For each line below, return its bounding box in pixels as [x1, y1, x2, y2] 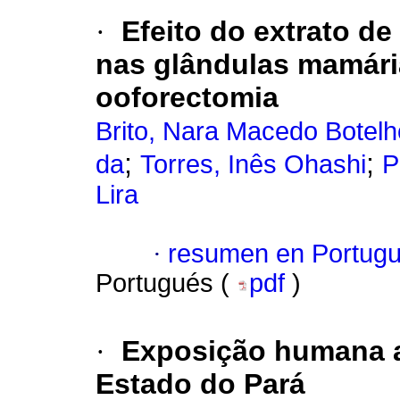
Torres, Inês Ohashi [140, 150, 366, 179]
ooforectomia [96, 81, 279, 114]
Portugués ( [96, 269, 237, 298]
